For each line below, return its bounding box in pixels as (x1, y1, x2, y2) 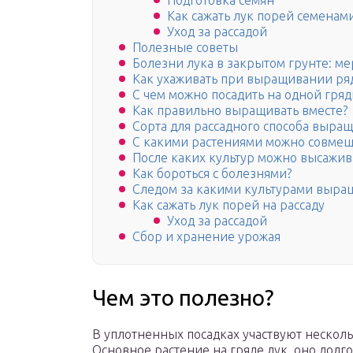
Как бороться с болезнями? (132, 166, 292, 181)
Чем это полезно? (92, 285, 273, 310)
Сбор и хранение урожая (132, 229, 281, 244)
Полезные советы (132, 40, 238, 55)
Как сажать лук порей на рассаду (132, 198, 325, 213)
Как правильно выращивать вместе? (132, 103, 347, 118)
